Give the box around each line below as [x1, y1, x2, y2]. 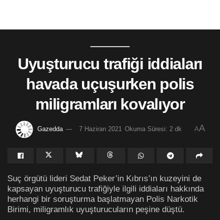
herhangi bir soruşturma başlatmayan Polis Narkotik [7, 193, 198, 204]
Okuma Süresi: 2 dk [125, 125, 182, 133]
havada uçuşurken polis [26, 75, 194, 93]
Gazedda [37, 125, 63, 133]
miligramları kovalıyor [35, 95, 185, 113]
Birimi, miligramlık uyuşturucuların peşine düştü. [7, 204, 185, 214]
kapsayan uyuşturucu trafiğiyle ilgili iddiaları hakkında [7, 183, 204, 193]
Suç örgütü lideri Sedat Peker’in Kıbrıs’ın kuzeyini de [7, 173, 201, 183]
